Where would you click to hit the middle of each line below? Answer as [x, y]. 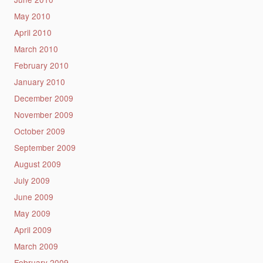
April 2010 [33, 33]
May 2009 [32, 213]
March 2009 [36, 246]
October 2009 [39, 131]
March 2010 [36, 49]
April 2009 [33, 230]
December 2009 [43, 98]
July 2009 [32, 181]
